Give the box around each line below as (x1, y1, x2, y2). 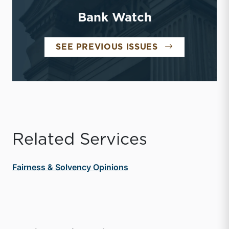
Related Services (12, 131, 147, 148)
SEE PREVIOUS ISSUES (56, 42, 158, 51)
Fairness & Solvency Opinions (12, 162, 128, 172)
